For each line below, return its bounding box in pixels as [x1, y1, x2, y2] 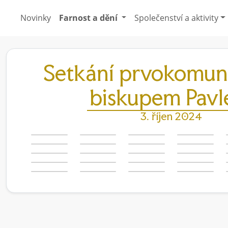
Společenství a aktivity [134, 12, 219, 23]
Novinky [20, 12, 51, 23]
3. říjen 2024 [140, 109, 202, 123]
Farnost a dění [59, 12, 120, 23]
